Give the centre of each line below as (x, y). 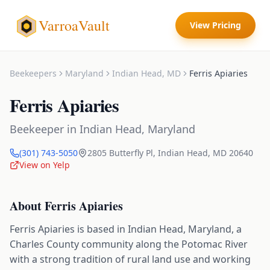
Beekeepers (33, 73)
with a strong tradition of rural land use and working (130, 259)
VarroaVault (74, 25)
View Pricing (215, 25)
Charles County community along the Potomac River (129, 244)
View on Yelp (45, 165)
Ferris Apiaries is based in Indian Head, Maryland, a (126, 229)
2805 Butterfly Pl (120, 153)
